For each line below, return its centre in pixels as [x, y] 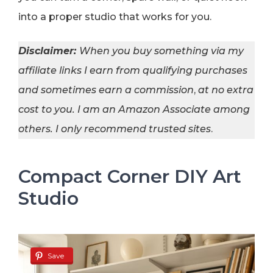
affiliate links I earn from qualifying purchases [133, 71]
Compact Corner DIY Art [130, 177]
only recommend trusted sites [136, 129]
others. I [38, 129]
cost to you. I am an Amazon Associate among [134, 110]
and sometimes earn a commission [106, 90]
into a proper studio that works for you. [115, 17]
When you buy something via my [161, 51]
